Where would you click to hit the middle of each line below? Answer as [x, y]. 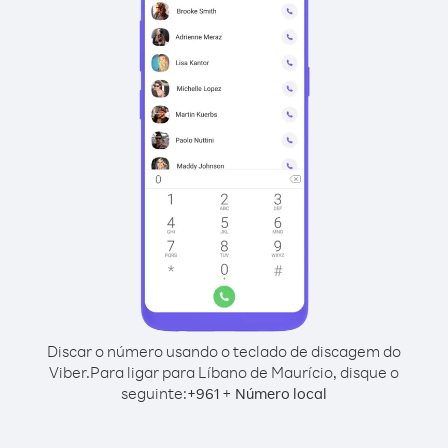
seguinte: [154, 393]
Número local [281, 393]
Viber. [69, 372]
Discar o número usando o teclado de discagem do [224, 351]
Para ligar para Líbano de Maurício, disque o [244, 372]
